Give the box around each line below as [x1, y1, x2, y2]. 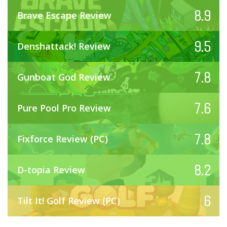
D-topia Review [17, 163, 85, 176]
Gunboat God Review [17, 70, 110, 83]
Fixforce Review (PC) [17, 132, 108, 145]
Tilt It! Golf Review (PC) [17, 194, 120, 207]
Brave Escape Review [17, 9, 111, 21]
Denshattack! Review [17, 40, 110, 52]
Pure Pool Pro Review [17, 101, 111, 114]
